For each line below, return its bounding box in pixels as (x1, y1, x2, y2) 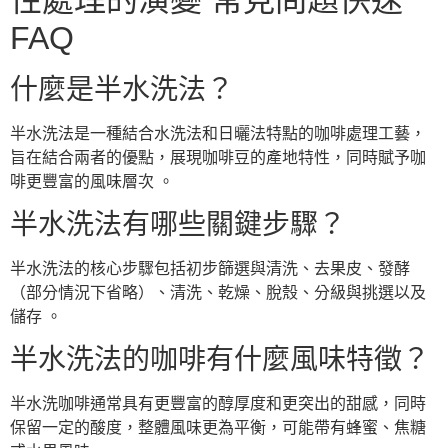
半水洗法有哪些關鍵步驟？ (10, 208, 346, 240)
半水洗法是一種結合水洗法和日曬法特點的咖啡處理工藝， (10, 124, 426, 142)
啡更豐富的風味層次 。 (10, 172, 174, 190)
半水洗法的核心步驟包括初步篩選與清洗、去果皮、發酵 (10, 259, 410, 277)
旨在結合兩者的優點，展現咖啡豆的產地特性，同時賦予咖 (10, 148, 426, 166)
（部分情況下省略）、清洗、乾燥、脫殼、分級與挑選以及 (10, 283, 426, 301)
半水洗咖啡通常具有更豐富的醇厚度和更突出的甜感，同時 (10, 395, 426, 413)
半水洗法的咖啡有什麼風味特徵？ (10, 344, 430, 376)
